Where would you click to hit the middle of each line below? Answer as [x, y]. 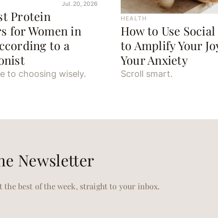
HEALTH [134, 18]
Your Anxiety [154, 60]
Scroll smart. [147, 74]
